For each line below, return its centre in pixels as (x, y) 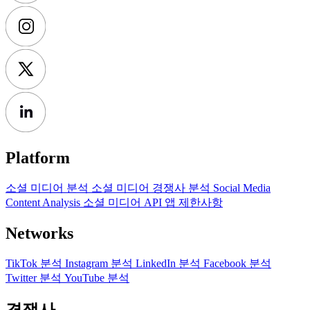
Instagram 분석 (100, 263)
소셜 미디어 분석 (48, 188)
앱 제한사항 (194, 202)
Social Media (242, 188)
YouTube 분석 (97, 277)
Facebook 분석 (237, 263)
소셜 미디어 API (124, 202)
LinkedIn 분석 (170, 263)
